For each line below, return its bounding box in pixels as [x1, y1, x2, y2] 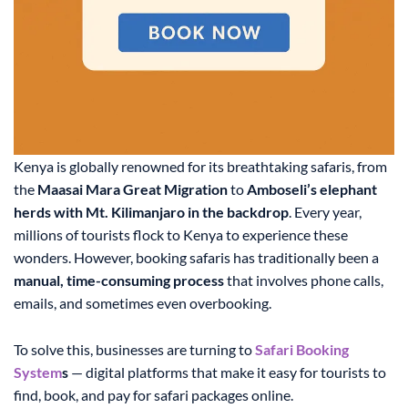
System [14, 363, 62, 382]
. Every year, [289, 203, 362, 221]
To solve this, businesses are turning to [14, 341, 255, 359]
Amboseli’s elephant [247, 180, 377, 199]
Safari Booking [255, 341, 349, 359]
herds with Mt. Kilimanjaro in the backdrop [14, 203, 289, 221]
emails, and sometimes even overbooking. [14, 294, 271, 312]
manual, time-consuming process [14, 271, 224, 290]
